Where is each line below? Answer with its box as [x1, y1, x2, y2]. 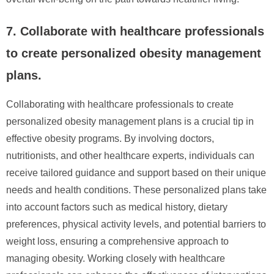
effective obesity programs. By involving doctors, [6, 133, 214, 144]
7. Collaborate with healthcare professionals [6, 24, 264, 38]
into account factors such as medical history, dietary [6, 201, 228, 212]
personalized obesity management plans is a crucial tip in [6, 116, 254, 127]
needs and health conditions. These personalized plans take [6, 184, 267, 195]
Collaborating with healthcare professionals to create [6, 98, 234, 109]
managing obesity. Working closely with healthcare [6, 253, 225, 264]
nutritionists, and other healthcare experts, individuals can [6, 150, 254, 161]
